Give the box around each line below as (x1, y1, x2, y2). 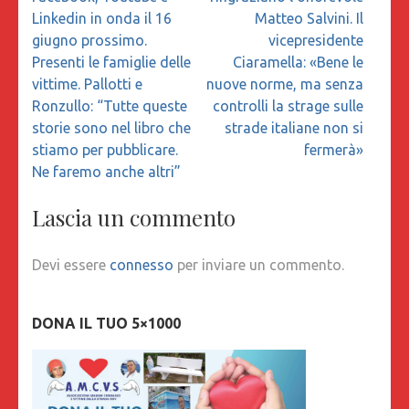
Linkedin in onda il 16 (32, 9, 172, 26)
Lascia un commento (32, 202, 236, 232)
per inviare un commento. (173, 256, 344, 273)
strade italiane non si (225, 119, 363, 136)
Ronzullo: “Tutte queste (32, 97, 187, 114)
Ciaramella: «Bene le (233, 53, 363, 70)
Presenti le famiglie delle (32, 53, 191, 70)
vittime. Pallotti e (32, 75, 142, 92)
